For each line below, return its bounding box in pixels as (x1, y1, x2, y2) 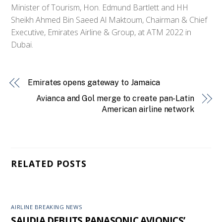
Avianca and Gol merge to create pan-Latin (36, 93, 194, 103)
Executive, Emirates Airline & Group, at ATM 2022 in (11, 26, 192, 38)
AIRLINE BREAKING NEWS (11, 203, 83, 211)
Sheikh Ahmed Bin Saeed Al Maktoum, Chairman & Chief (11, 14, 208, 25)
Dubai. (11, 39, 34, 50)
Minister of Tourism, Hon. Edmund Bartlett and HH (11, 1, 189, 13)
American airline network (101, 104, 194, 114)
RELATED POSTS (11, 158, 87, 170)
